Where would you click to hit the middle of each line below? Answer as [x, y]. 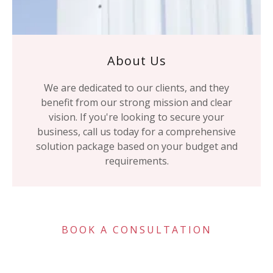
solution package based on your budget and [136, 146]
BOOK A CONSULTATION [136, 229]
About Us [136, 60]
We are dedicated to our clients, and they [136, 87]
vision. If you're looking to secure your [136, 117]
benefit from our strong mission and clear [136, 102]
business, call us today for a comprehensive [136, 131]
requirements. [136, 161]
